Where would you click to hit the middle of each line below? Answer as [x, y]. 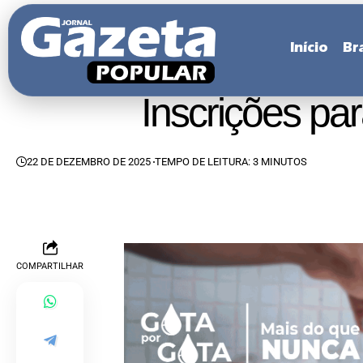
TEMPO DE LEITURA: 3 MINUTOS [231, 162]
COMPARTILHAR [50, 266]
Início [309, 49]
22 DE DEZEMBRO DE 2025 [89, 162]
